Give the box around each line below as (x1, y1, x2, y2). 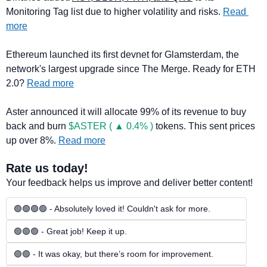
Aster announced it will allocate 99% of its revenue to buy (6, 107, 246, 117)
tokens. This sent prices (153, 121, 255, 132)
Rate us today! (6, 162, 88, 175)
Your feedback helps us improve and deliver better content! (6, 178, 253, 188)
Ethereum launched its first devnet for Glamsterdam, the (6, 49, 239, 60)
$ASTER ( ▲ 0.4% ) (69, 121, 153, 132)
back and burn (6, 121, 69, 132)
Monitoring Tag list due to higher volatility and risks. (6, 7, 223, 17)
